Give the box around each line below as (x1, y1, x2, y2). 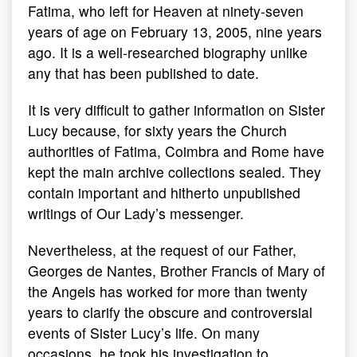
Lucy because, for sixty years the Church (28, 120, 287, 140)
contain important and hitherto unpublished (28, 182, 300, 202)
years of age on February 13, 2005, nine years (28, 22, 322, 41)
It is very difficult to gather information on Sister (28, 100, 325, 120)
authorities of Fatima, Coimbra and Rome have (28, 141, 324, 161)
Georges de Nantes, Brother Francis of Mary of (28, 261, 325, 280)
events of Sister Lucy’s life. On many (28, 323, 260, 343)
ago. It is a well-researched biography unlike (28, 42, 308, 62)
